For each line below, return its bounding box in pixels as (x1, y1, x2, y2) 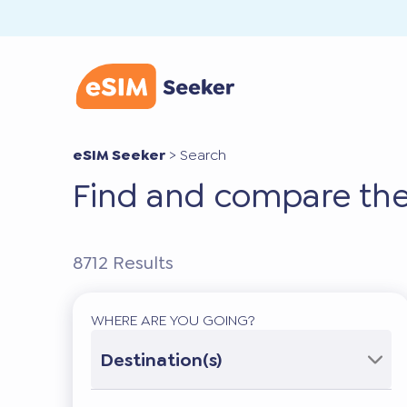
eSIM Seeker (73, 145, 166, 164)
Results (108, 251, 174, 275)
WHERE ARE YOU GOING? (91, 311, 256, 331)
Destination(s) (100, 347, 223, 372)
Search (180, 145, 227, 164)
